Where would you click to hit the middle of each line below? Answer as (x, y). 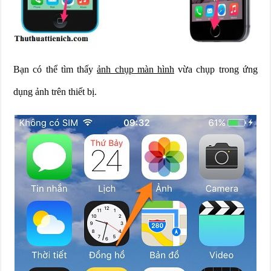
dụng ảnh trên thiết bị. (55, 92)
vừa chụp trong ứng (216, 70)
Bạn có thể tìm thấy (55, 70)
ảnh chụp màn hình (135, 70)
